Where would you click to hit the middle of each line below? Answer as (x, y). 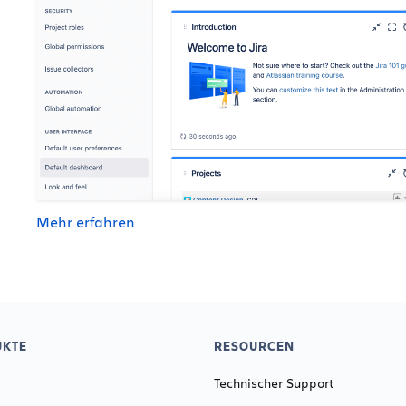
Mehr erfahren (85, 222)
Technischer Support (274, 383)
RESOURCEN (254, 346)
